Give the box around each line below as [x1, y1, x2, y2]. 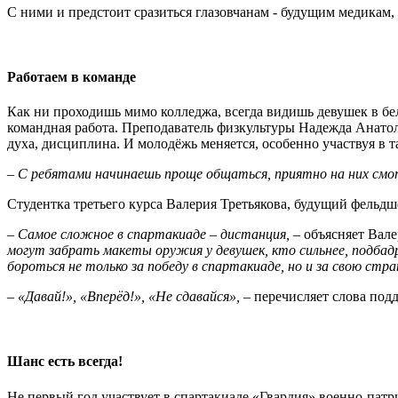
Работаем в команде [7, 68, 136, 84]
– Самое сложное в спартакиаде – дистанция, [7, 227, 290, 243]
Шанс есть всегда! [7, 354, 123, 370]
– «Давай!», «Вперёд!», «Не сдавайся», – [7, 289, 251, 305]
